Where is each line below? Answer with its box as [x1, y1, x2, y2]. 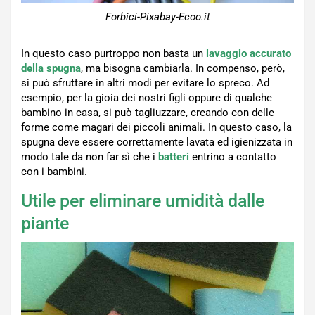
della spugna [21, 61, 81, 75]
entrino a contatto [192, 150, 276, 163]
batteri [158, 150, 189, 163]
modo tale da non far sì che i [21, 150, 158, 163]
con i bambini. [21, 165, 87, 178]
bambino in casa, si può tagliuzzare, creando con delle [21, 105, 274, 119]
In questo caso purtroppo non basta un [21, 46, 206, 60]
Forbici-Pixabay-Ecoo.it [105, 10, 210, 23]
